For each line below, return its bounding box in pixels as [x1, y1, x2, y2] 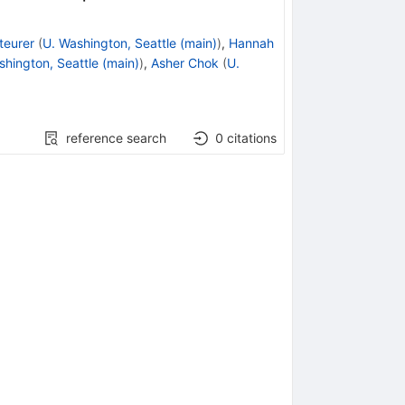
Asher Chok [150, 54, 219, 71]
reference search [66, 129, 167, 146]
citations [227, 129, 278, 146]
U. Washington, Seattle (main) [42, 34, 217, 51]
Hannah [228, 34, 274, 51]
